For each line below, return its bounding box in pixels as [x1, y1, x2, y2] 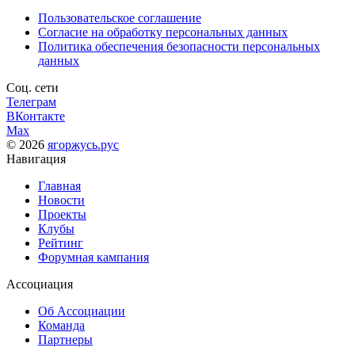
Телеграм [6, 95, 56, 109]
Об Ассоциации [38, 304, 125, 318]
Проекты [38, 208, 86, 221]
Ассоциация [6, 277, 73, 291]
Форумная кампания [38, 250, 149, 264]
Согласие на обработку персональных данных [38, 25, 288, 39]
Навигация [6, 152, 66, 166]
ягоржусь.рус [48, 138, 119, 151]
